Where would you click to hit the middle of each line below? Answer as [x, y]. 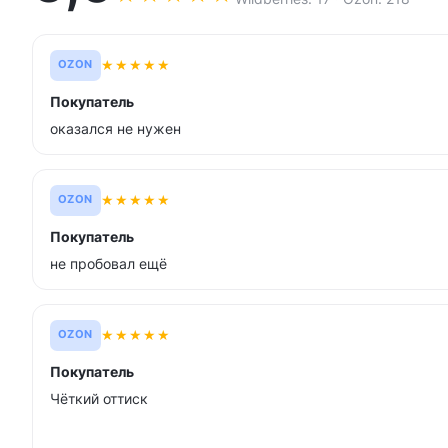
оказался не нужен [115, 128]
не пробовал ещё [108, 263]
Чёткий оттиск [99, 398]
